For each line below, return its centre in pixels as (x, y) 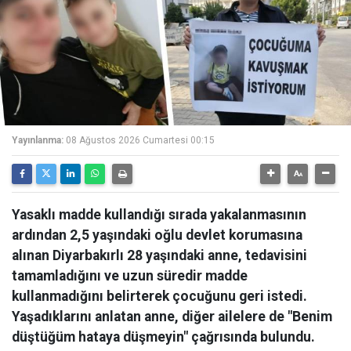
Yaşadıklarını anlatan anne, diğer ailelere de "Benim (172, 317)
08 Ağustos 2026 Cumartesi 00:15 (140, 140)
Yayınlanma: (38, 140)
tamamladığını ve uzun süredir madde (130, 276)
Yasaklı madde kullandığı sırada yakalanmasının (159, 215)
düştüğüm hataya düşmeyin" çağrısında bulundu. (163, 337)
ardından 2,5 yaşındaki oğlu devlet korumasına (157, 235)
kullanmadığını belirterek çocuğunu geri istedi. (159, 296)
